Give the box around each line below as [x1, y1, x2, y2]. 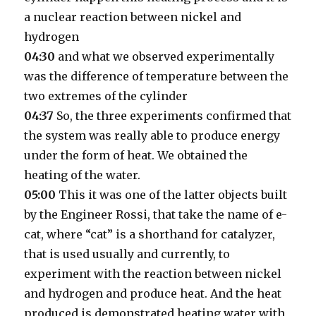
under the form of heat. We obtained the [24, 148, 248, 162]
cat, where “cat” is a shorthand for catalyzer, [24, 227, 276, 241]
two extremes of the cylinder [24, 89, 188, 103]
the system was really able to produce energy [24, 128, 281, 142]
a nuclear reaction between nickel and [24, 10, 242, 24]
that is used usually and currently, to [24, 247, 231, 261]
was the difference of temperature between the [24, 69, 289, 83]
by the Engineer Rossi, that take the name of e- [24, 207, 288, 221]
